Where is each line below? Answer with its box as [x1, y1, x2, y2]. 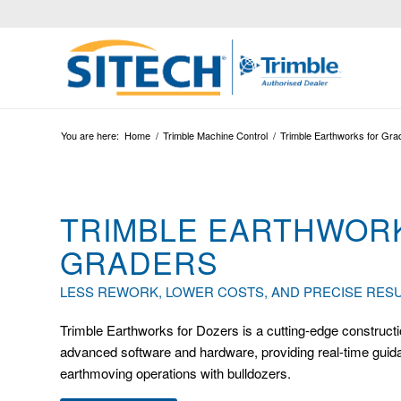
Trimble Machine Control [163, 128, 268, 142]
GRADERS [60, 240, 218, 284]
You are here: [61, 128, 119, 142]
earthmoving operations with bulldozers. [60, 363, 291, 383]
